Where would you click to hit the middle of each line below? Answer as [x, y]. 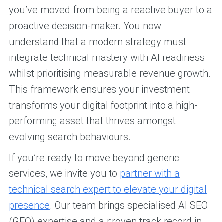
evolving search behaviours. [70, 137]
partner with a [150, 174]
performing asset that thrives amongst [92, 121]
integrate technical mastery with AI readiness [107, 58]
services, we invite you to [64, 174]
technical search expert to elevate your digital [108, 190]
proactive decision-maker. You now [85, 26]
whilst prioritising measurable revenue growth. [110, 74]
